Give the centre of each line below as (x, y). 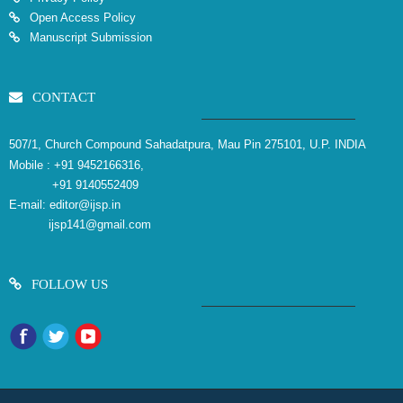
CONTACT (62, 97)
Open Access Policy (81, 17)
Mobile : (31, 165)
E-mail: (29, 204)
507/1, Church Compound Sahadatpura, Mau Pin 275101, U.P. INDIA (188, 144)
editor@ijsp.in (85, 204)
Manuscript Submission (89, 37)
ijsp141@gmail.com (80, 224)
